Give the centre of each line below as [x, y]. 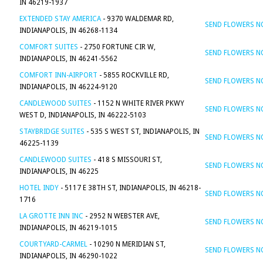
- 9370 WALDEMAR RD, [137, 19]
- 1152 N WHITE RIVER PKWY [138, 103]
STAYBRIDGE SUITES [52, 131]
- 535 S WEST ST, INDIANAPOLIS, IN [142, 131]
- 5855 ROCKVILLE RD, [133, 75]
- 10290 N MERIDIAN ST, [127, 244]
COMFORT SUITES [49, 47]
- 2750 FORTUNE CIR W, [117, 47]
